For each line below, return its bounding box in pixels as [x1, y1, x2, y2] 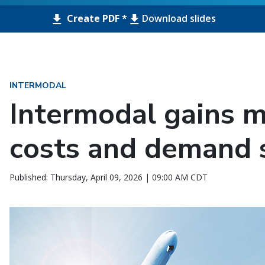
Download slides [141, 12, 216, 25]
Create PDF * [64, 12, 127, 25]
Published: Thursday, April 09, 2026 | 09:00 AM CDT [9, 171, 208, 183]
